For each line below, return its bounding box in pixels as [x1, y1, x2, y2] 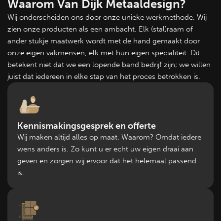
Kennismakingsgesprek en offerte [17, 120, 156, 131]
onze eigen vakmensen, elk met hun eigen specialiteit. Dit [7, 48, 200, 57]
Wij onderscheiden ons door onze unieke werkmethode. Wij [7, 12, 207, 22]
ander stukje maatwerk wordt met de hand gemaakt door [7, 36, 200, 45]
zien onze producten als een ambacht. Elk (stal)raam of [7, 24, 193, 34]
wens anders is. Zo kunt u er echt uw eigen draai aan [17, 144, 193, 153]
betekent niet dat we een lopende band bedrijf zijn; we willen [7, 60, 211, 69]
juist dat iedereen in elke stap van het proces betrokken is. [7, 72, 200, 81]
